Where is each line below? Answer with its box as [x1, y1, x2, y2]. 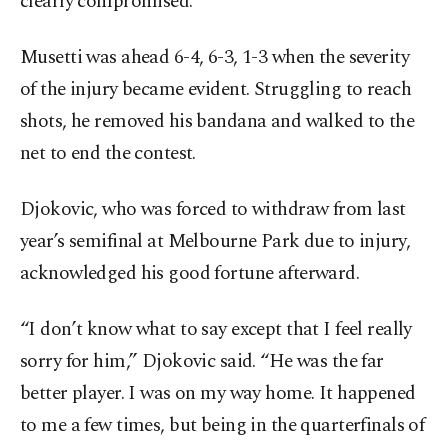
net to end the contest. [20, 139, 196, 169]
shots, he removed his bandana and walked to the [20, 107, 415, 137]
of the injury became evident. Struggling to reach [20, 75, 412, 105]
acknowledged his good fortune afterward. [20, 259, 360, 289]
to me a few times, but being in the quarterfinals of [20, 411, 425, 441]
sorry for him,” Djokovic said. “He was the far [20, 347, 384, 377]
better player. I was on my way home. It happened [20, 379, 416, 409]
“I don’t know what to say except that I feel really [20, 315, 412, 345]
